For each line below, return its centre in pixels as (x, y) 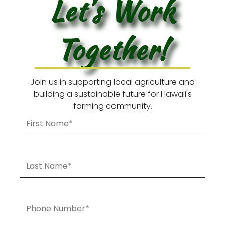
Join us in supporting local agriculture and (113, 82)
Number (35, 212)
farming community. (113, 106)
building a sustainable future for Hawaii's (113, 94)
